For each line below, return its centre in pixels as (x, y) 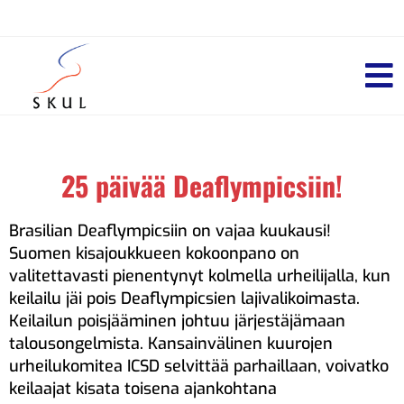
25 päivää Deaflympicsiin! (202, 185)
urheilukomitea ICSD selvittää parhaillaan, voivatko (199, 366)
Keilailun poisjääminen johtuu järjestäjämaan (177, 321)
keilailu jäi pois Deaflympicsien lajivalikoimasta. (184, 298)
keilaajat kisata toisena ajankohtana (143, 388)
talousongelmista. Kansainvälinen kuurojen (171, 343)
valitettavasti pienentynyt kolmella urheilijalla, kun (200, 275)
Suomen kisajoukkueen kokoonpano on (154, 253)
